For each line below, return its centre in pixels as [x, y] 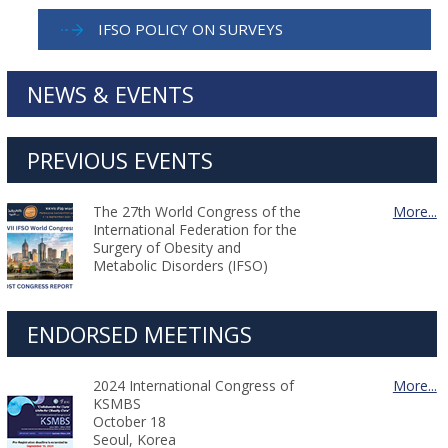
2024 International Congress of [193, 385]
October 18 [129, 421]
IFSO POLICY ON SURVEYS [191, 29]
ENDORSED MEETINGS [139, 334]
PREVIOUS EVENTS [119, 160]
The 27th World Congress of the [196, 211]
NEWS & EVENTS [110, 94]
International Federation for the [194, 229]
